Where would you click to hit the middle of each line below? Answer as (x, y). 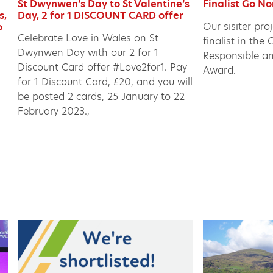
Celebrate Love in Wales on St (88, 38)
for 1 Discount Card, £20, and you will (105, 82)
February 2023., (54, 111)
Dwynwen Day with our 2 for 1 (88, 52)
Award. (220, 70)
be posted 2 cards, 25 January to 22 (101, 96)
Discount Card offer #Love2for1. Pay (103, 67)
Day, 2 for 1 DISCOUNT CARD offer (101, 15)
